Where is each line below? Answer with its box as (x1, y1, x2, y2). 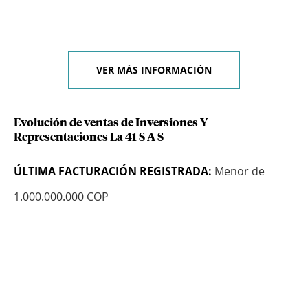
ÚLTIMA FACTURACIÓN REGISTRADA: (14, 164, 212, 179)
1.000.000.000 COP (14, 189, 109, 205)
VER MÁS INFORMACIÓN (96, 63, 212, 77)
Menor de (212, 164, 265, 179)
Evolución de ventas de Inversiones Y (14, 118, 208, 129)
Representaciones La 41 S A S (14, 132, 164, 144)
